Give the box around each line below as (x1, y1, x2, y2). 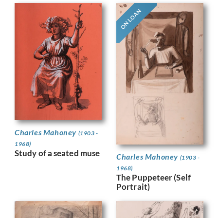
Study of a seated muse (15, 147, 100, 158)
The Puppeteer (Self (116, 172, 191, 182)
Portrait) (116, 181, 150, 192)
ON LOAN (119, 7, 143, 31)
